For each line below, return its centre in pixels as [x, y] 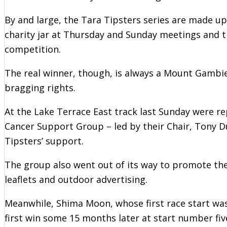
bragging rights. [40, 87]
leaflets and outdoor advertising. [76, 179]
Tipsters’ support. [44, 141]
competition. [33, 49]
